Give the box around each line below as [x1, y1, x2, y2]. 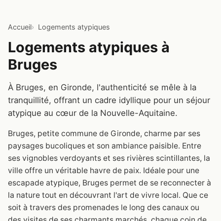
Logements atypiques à [8, 38, 170, 56]
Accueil [8, 23, 32, 32]
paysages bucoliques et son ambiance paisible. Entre [8, 141, 201, 150]
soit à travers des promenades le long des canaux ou [8, 202, 199, 212]
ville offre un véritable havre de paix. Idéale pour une [8, 165, 199, 175]
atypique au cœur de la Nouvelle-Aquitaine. [8, 108, 178, 118]
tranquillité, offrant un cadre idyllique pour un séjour [8, 95, 210, 105]
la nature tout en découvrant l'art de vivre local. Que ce [8, 190, 208, 200]
